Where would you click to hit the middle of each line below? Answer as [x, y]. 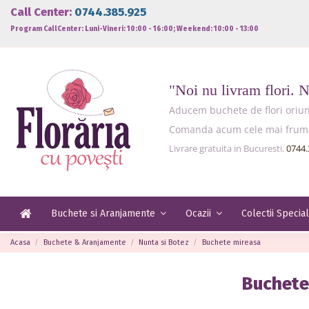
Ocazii [200, 214]
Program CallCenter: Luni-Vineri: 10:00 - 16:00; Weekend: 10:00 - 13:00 [134, 29]
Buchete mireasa [231, 242]
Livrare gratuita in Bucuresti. [228, 148]
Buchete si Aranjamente [104, 214]
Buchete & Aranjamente [84, 242]
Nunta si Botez [164, 242]
